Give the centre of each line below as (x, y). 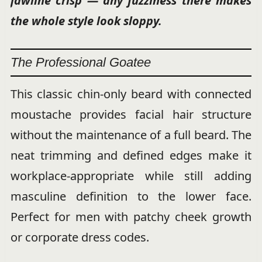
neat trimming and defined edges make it (131, 155)
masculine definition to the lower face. (131, 196)
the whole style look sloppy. (86, 20)
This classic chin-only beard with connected (131, 94)
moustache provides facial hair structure (131, 114)
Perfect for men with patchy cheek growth (131, 216)
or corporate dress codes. (80, 237)
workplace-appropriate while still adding (131, 175)
